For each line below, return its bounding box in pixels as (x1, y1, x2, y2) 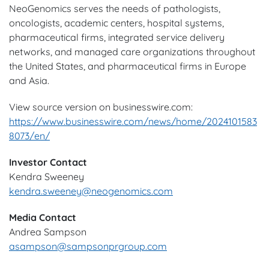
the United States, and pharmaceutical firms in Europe (9, 59, 246, 72)
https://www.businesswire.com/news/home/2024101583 (9, 115, 257, 127)
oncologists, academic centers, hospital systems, (9, 16, 224, 29)
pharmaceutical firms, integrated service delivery (9, 31, 225, 43)
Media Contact (9, 211, 76, 223)
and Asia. (9, 74, 49, 86)
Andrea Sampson (9, 225, 86, 238)
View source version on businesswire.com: (9, 100, 193, 113)
